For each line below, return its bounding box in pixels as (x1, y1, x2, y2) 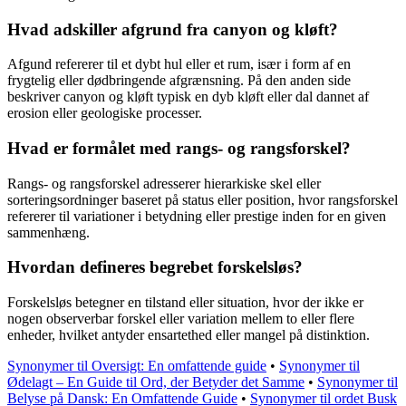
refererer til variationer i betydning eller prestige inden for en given (7, 208, 386, 224)
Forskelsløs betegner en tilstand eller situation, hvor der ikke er (7, 295, 363, 311)
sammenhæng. (7, 224, 90, 240)
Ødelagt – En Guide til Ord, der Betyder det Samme (7, 374, 304, 391)
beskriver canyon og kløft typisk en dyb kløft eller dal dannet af (7, 89, 369, 105)
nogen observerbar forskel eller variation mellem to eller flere (7, 311, 354, 327)
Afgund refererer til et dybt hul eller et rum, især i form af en (7, 56, 351, 72)
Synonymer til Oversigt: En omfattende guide (7, 358, 266, 374)
